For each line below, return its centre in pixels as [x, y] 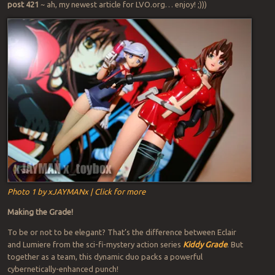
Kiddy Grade [205, 244]
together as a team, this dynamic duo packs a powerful [105, 256]
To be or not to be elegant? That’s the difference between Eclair [122, 232]
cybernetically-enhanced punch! [63, 269]
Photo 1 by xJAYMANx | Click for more [76, 191]
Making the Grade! [40, 211]
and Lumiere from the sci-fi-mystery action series [95, 244]
